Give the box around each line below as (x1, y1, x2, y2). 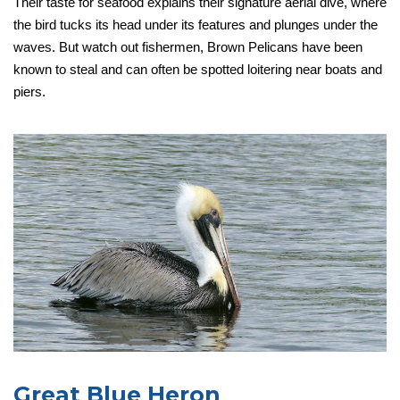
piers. (13, 83, 46, 99)
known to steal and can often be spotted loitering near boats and (13, 61, 382, 77)
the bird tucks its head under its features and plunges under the (13, 16, 378, 32)
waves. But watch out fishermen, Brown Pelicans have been (13, 38, 362, 54)
